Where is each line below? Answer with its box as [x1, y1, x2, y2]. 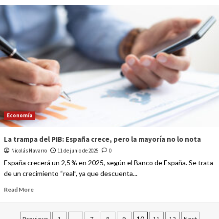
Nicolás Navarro [11, 147, 47, 154]
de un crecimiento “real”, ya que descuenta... [3, 169, 137, 178]
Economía [6, 112, 32, 119]
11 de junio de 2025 [57, 147, 98, 154]
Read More [3, 186, 34, 194]
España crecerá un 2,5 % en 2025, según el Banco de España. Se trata [3, 158, 213, 167]
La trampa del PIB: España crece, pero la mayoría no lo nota [3, 134, 201, 144]
